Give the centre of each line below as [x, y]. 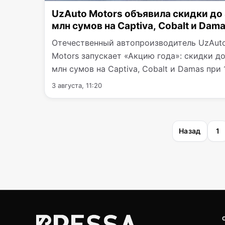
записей [69, 149]
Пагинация [77, 130]
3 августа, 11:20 [77, 85]
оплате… [69, 82]
